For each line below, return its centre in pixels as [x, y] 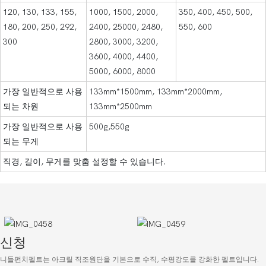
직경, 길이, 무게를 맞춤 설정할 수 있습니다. [85, 161]
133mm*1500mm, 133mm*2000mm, [156, 91]
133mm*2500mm [121, 106]
